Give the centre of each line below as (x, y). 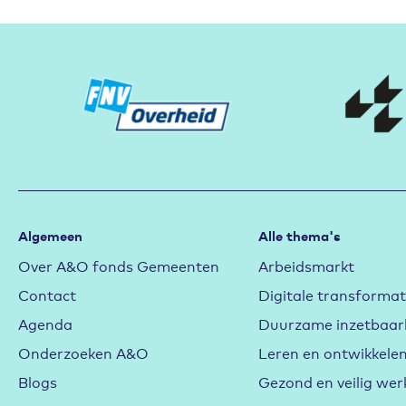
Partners (46, 30)
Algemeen (50, 235)
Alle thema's (299, 235)
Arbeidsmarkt (306, 265)
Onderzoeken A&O (83, 352)
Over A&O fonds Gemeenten (119, 265)
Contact (47, 294)
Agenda (45, 323)
